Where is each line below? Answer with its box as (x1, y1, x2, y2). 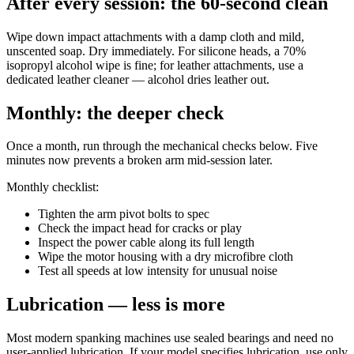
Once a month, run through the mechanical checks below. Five (6, 139, 318, 153)
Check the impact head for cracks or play (38, 221, 242, 235)
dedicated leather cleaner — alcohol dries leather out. (6, 72, 269, 86)
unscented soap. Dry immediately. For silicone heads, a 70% (6, 43, 306, 58)
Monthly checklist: (6, 180, 99, 194)
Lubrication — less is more (6, 294, 225, 315)
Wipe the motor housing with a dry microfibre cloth (38, 250, 293, 264)
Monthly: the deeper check (6, 102, 224, 123)
